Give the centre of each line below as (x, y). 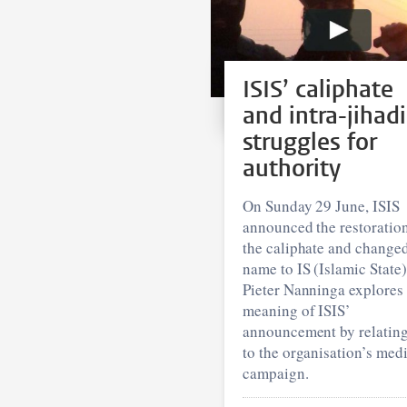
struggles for (310, 142)
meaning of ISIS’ (297, 310)
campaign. (276, 372)
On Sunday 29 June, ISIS (321, 205)
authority (292, 168)
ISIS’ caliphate (318, 89)
